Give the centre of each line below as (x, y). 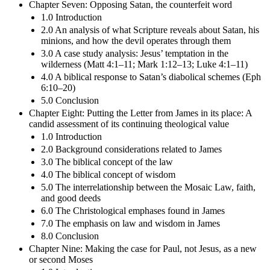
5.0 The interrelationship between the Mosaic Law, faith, (148, 187)
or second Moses (61, 259)
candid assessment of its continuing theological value (129, 124)
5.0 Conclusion (70, 100)
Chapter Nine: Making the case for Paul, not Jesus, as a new (143, 248)
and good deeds (71, 198)
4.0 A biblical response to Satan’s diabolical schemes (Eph (151, 77)
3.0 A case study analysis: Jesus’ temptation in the (135, 53)
